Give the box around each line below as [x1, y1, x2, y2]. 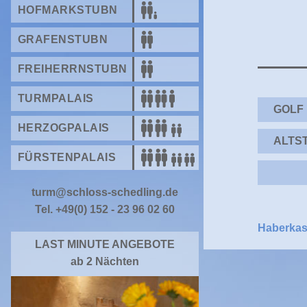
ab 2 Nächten [71, 256, 139, 268]
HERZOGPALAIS [18, 122, 110, 134]
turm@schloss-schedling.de [32, 186, 178, 199]
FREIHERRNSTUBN [18, 63, 127, 75]
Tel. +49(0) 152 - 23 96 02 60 [35, 204, 175, 216]
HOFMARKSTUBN [18, 4, 118, 16]
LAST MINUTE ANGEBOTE [35, 238, 175, 251]
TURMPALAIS [18, 93, 94, 105]
